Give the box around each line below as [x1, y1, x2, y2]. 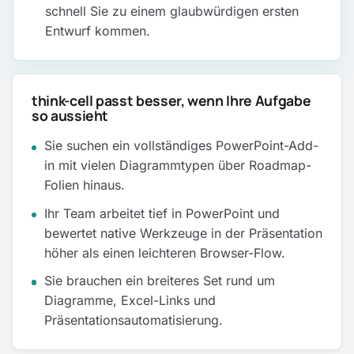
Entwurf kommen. [45, 22, 150, 39]
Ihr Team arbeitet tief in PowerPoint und [44, 205, 280, 221]
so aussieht [32, 106, 109, 126]
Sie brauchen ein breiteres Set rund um [44, 273, 275, 289]
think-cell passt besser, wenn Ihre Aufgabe [32, 91, 311, 111]
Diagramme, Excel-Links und [44, 292, 216, 309]
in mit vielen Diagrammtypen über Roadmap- [44, 157, 311, 174]
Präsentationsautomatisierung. [44, 312, 223, 329]
